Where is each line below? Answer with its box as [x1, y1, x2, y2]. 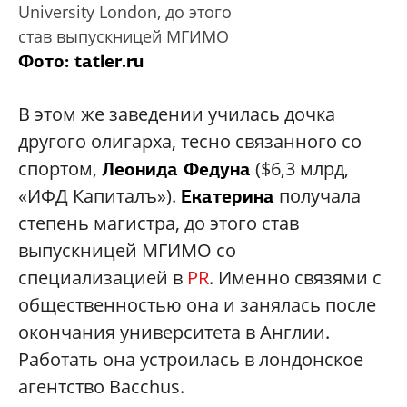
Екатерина [181, 184, 274, 209]
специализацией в [18, 265, 187, 291]
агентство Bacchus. [18, 374, 184, 400]
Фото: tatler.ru [18, 49, 144, 74]
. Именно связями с [209, 265, 382, 291]
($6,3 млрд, [251, 156, 349, 182]
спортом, [18, 156, 102, 182]
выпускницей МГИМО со [18, 238, 236, 263]
